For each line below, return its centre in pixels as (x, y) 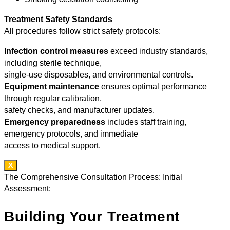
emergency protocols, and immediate (71, 133)
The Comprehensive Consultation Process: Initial (93, 177)
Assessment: (27, 188)
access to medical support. (52, 145)
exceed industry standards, (158, 51)
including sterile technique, (53, 63)
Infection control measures (56, 51)
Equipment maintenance (52, 86)
